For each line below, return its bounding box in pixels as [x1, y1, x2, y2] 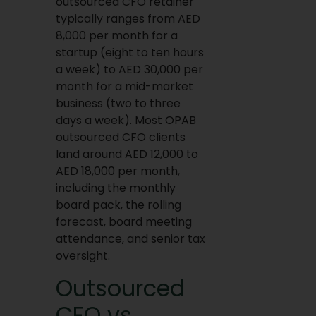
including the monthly [55, 180, 176, 197]
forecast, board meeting [55, 214, 192, 231]
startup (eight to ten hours [55, 44, 204, 61]
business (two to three [55, 95, 181, 112]
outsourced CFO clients [55, 129, 186, 146]
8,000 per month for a [55, 28, 178, 44]
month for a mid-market [55, 78, 193, 95]
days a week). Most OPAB [55, 112, 196, 129]
